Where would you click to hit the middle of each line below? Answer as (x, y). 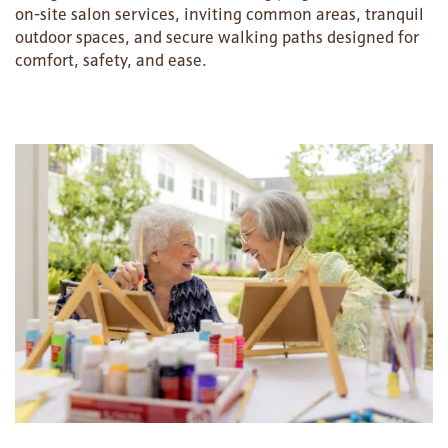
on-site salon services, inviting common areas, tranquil (219, 14)
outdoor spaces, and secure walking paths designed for (217, 37)
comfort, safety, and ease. (111, 60)
